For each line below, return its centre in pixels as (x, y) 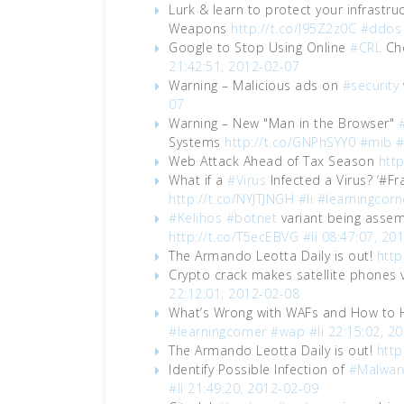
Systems (197, 142)
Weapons (200, 28)
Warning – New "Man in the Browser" (284, 123)
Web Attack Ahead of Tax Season (274, 161)
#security (370, 85)
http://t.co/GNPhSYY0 (290, 142)
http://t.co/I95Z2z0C (294, 28)
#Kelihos (195, 218)
